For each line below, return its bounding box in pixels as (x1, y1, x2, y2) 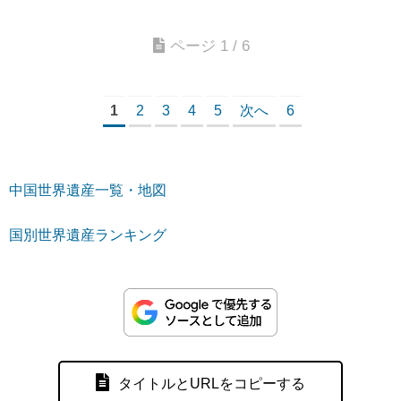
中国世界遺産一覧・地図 (9, 183, 166, 199)
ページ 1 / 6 (170, 38, 250, 55)
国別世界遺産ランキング (9, 227, 166, 243)
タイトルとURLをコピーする (118, 375, 305, 391)
